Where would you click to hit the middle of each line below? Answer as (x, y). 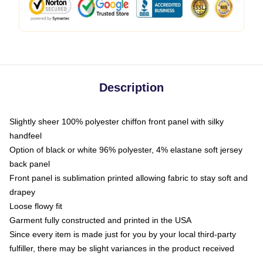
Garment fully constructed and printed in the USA (100, 220)
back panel (30, 164)
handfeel (26, 136)
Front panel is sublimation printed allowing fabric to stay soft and (129, 178)
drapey (22, 192)
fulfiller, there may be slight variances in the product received (122, 248)
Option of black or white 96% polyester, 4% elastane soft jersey (126, 150)
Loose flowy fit (36, 206)
